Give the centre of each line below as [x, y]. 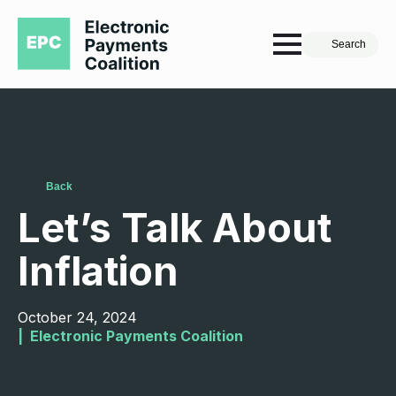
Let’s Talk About [175, 228]
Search [349, 44]
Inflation [98, 271]
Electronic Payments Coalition [137, 336]
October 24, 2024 [77, 318]
